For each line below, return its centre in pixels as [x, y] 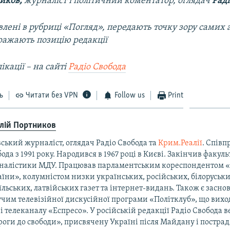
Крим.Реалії [180, 143]
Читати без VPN [52, 95]
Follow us [129, 95]
